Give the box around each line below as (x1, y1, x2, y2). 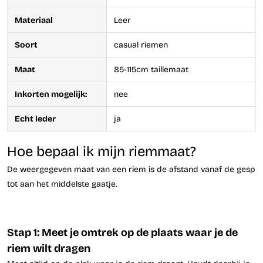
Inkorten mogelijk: (15, 89, 87, 99)
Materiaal (15, 15, 53, 25)
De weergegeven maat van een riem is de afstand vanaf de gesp (7, 164, 255, 174)
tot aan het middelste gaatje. (7, 178, 117, 189)
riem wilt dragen (7, 241, 90, 255)
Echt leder (15, 113, 56, 124)
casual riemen (114, 39, 168, 50)
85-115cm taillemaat (114, 64, 188, 75)
